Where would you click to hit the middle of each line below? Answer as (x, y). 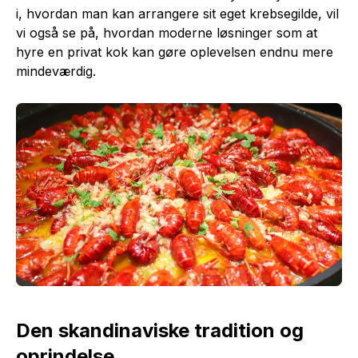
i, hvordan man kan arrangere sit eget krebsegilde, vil (177, 14)
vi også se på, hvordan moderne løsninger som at (167, 33)
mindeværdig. (56, 71)
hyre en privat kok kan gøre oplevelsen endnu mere (175, 52)
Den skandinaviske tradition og (160, 330)
